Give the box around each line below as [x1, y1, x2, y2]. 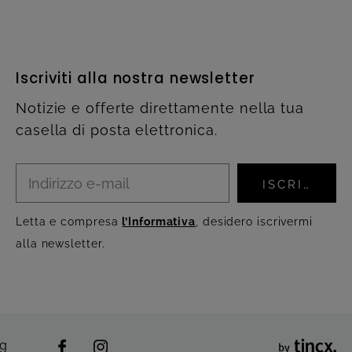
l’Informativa [122, 215, 196, 229]
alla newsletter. [16, 237, 105, 251]
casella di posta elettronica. [16, 122, 218, 139]
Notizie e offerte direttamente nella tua [16, 100, 304, 117]
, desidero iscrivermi [196, 215, 313, 229]
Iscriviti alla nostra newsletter [16, 68, 255, 89]
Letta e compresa [16, 215, 123, 229]
